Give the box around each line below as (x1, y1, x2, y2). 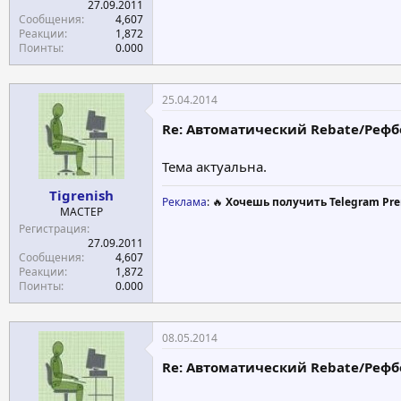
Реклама (162, 194, 207, 209)
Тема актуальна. (162, 158, 267, 175)
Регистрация (19, 220, 87, 236)
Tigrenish (48, 185, 114, 204)
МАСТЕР (59, 203, 103, 219)
